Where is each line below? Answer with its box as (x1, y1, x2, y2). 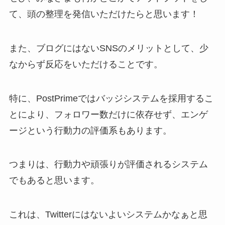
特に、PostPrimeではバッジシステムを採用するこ (9, 93, 213, 103)
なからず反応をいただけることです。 (9, 59, 163, 69)
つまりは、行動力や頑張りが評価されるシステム (9, 159, 208, 170)
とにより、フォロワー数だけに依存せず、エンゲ (9, 109, 208, 120)
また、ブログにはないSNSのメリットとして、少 (9, 43, 208, 53)
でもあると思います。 (9, 175, 99, 186)
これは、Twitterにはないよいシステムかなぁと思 (9, 209, 207, 220)
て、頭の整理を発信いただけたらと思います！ (9, 9, 199, 19)
